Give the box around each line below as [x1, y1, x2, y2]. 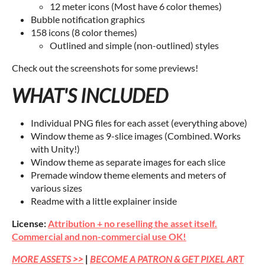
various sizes [31, 182, 82, 194]
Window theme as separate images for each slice [31, 156, 225, 168]
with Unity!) [31, 143, 80, 155]
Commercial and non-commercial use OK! [12, 231, 186, 243]
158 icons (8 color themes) [31, 27, 137, 38]
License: [12, 218, 48, 230]
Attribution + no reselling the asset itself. [48, 218, 217, 230]
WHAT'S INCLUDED [12, 84, 168, 108]
